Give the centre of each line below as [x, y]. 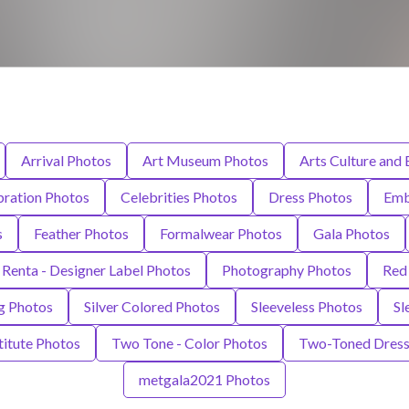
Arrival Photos [66, 161]
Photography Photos [287, 270]
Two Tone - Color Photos [189, 343]
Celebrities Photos [179, 197]
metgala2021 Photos [204, 380]
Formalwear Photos [220, 234]
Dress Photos [310, 197]
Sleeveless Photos [306, 307]
